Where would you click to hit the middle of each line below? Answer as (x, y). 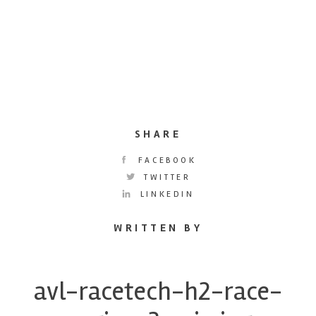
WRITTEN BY (158, 227)
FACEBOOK (165, 160)
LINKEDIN (165, 194)
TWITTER (165, 177)
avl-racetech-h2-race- (158, 291)
